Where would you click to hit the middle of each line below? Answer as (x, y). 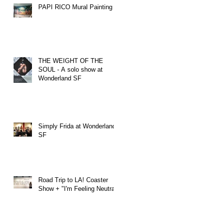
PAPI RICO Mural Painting (75, 7)
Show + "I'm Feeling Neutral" (78, 189)
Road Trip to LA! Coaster (73, 180)
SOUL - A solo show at (70, 70)
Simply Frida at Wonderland (77, 126)
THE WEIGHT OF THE (71, 61)
